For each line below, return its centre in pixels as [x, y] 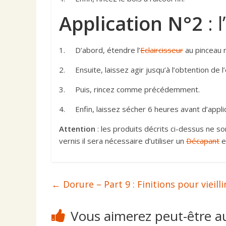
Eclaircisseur [162, 50]
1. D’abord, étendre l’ [100, 50]
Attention [77, 129]
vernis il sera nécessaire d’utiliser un [123, 141]
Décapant [203, 141]
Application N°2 [133, 23]
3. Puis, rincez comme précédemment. [129, 90]
